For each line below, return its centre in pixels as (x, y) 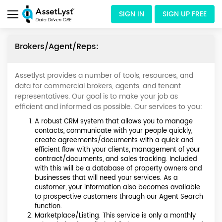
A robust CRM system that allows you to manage (114, 122)
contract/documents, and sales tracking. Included (116, 159)
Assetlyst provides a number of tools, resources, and (104, 76)
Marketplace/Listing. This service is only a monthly (115, 216)
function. (48, 206)
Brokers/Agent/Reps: (57, 47)
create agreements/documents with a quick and (114, 140)
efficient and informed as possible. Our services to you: (109, 107)
